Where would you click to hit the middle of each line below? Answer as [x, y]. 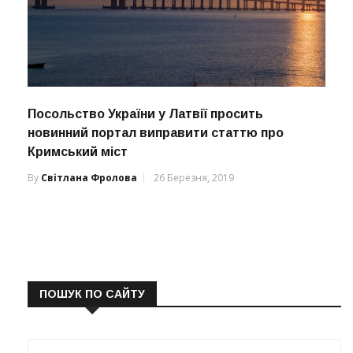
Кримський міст [78, 151]
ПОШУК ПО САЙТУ [92, 294]
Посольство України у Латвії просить [145, 113]
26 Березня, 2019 [194, 177]
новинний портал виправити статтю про [156, 132]
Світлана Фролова [89, 177]
